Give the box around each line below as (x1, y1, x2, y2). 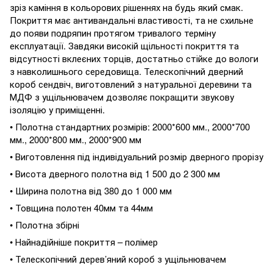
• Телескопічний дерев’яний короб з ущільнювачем (10, 252, 226, 266)
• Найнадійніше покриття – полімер (10, 235, 158, 249)
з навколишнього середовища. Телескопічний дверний (10, 65, 243, 78)
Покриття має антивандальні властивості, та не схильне (10, 13, 253, 27)
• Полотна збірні (10, 218, 79, 232)
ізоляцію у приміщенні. (10, 103, 105, 116)
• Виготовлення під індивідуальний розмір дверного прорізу (10, 150, 263, 163)
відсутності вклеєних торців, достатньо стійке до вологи (10, 52, 258, 65)
